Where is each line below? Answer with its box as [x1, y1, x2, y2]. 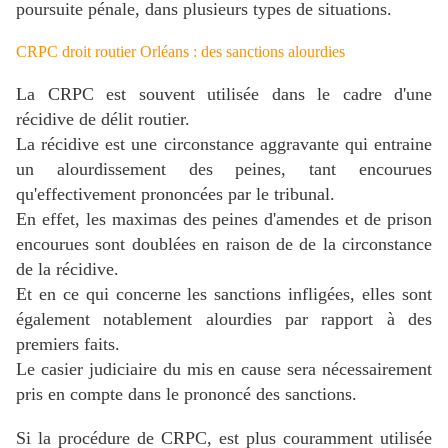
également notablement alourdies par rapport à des [16, 309, 432, 330]
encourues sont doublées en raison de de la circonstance [16, 234, 432, 255]
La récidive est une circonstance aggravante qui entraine [16, 134, 432, 155]
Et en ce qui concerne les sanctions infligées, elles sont [16, 284, 432, 305]
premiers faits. [16, 334, 120, 355]
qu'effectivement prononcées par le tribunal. [16, 184, 335, 205]
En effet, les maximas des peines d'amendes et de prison [16, 209, 432, 230]
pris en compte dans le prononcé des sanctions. [16, 384, 357, 405]
